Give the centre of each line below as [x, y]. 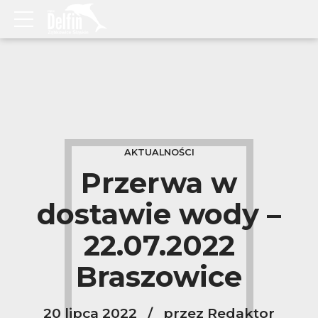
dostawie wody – [159, 214]
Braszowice [159, 277]
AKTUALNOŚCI [159, 152]
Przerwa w [159, 183]
